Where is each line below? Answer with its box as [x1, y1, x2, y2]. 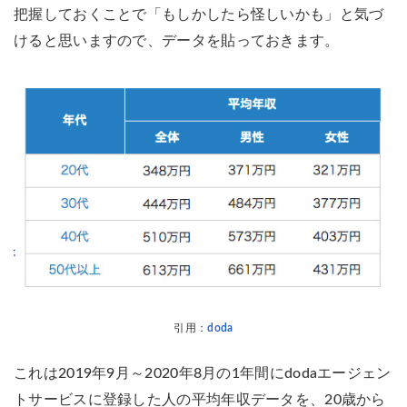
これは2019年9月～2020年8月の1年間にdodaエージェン [14, 365, 392, 381]
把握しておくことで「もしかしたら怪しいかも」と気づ [14, 6, 384, 22]
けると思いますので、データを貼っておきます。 [14, 33, 340, 48]
